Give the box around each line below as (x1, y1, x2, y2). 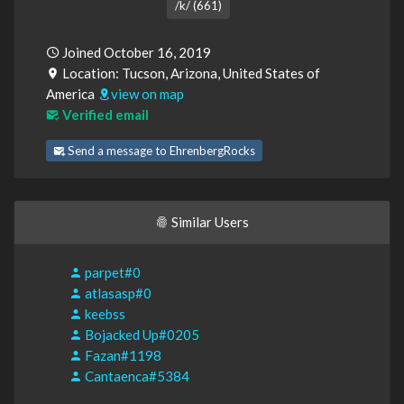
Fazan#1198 (82, 347, 161, 364)
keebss (82, 306, 125, 323)
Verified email (60, 106, 149, 124)
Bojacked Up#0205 (82, 326, 199, 344)
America (46, 86, 97, 103)
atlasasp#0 (82, 285, 151, 302)
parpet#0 (82, 264, 141, 281)
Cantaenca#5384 (82, 368, 189, 385)
